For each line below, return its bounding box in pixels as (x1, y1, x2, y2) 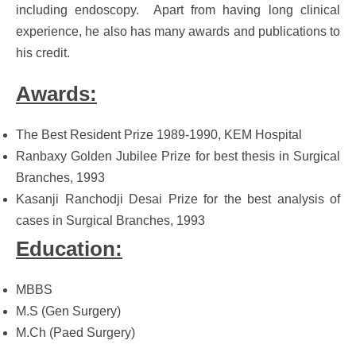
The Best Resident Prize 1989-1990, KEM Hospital (16, 128, 302, 141)
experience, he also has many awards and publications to (16, 25, 340, 38)
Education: (16, 237, 122, 261)
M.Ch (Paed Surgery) (16, 326, 135, 339)
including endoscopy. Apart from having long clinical (16, 3, 340, 17)
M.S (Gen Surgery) (16, 304, 121, 318)
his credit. (16, 46, 70, 60)
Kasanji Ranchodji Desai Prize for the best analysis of (16, 192, 340, 206)
